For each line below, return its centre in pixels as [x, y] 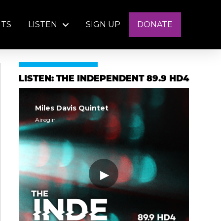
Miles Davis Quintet [72, 108]
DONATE [155, 24]
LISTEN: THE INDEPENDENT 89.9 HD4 [104, 79]
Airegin [45, 120]
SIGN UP [103, 24]
